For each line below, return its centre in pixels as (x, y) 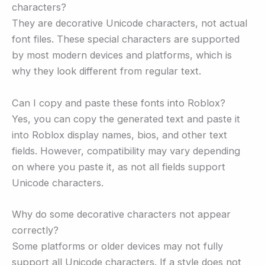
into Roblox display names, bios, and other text (119, 135)
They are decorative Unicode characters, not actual (130, 23)
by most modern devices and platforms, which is (122, 55)
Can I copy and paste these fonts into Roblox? (119, 103)
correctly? (35, 230)
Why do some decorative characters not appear (121, 214)
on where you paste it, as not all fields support (119, 167)
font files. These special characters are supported (126, 39)
